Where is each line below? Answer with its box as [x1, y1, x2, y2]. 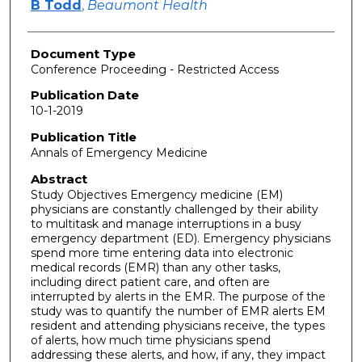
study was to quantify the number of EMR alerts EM [30, 303, 326, 318]
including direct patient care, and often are [30, 274, 270, 289]
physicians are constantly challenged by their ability [30, 201, 318, 217]
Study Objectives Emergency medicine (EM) [30, 187, 283, 202]
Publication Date [30, 87, 139, 103]
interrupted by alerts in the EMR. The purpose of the [30, 288, 326, 304]
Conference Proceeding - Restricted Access [30, 61, 279, 77]
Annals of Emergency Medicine [30, 145, 208, 161]
